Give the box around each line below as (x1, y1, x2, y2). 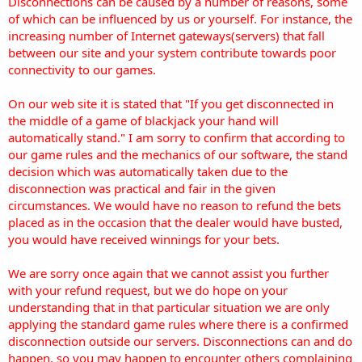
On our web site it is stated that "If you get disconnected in (8, 95, 334, 112)
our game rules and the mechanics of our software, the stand (8, 145, 347, 162)
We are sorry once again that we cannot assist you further (8, 264, 329, 281)
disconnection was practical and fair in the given (8, 179, 276, 196)
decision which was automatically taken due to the (8, 162, 288, 179)
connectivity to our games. (8, 61, 156, 78)
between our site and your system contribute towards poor (8, 44, 336, 61)
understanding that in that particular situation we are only (8, 298, 330, 315)
